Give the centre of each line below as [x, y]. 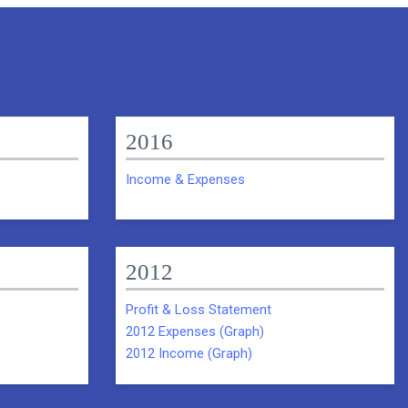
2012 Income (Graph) [189, 353]
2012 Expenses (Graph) [195, 331]
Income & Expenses [185, 179]
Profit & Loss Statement [199, 309]
